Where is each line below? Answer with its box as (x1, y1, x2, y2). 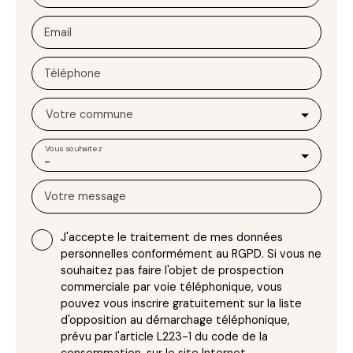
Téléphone (44, 65, 101, 80)
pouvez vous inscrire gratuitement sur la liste (61, 295, 302, 310)
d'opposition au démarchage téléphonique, (61, 312, 290, 327)
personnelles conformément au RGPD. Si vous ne (61, 246, 321, 261)
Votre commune (46, 106, 133, 121)
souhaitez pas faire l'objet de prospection (61, 262, 284, 277)
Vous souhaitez (44, 143, 102, 154)
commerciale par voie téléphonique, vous (61, 279, 282, 294)
